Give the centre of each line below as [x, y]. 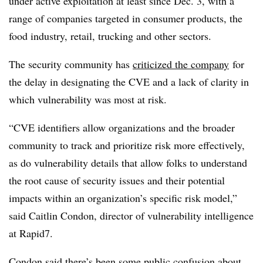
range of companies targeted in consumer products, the [126, 18]
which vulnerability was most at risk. [90, 99]
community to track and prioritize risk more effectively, [127, 145]
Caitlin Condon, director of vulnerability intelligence [141, 215]
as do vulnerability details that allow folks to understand [128, 163]
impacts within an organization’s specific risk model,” [123, 198]
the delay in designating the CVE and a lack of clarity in [129, 82]
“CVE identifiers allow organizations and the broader [122, 127]
